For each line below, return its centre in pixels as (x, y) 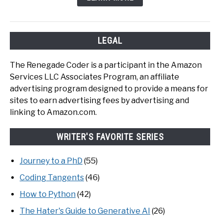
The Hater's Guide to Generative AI (85, 211)
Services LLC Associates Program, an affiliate (95, 77)
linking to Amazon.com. (53, 112)
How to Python (48, 194)
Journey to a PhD (51, 161)
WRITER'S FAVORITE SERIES (110, 137)
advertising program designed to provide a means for (109, 88)
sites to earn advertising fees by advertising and (99, 100)
